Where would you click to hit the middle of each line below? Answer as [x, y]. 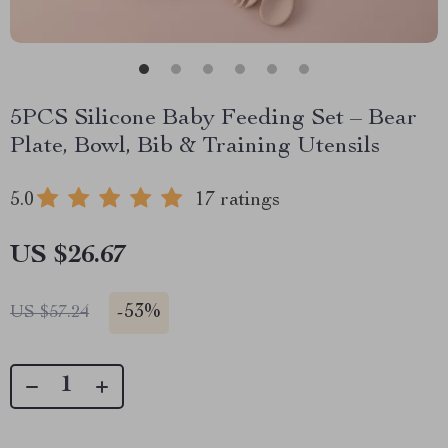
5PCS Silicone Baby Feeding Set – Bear [213, 119]
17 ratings [237, 201]
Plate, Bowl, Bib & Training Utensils [195, 147]
